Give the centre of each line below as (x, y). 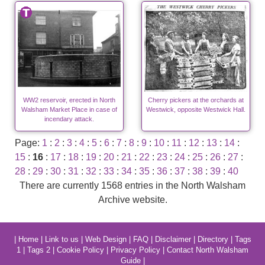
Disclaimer (173, 240)
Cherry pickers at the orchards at (196, 100)
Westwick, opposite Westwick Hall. (196, 110)
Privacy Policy (135, 250)
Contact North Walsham (208, 250)
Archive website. (132, 200)
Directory (213, 240)
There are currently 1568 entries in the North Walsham (132, 186)
